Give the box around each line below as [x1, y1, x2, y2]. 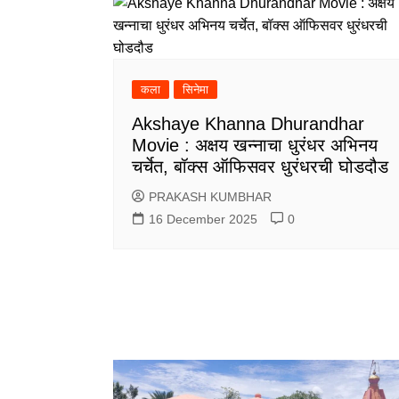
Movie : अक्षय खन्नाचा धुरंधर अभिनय [132, 134, 378, 155]
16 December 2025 [149, 211, 257, 226]
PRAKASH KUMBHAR [149, 189, 272, 204]
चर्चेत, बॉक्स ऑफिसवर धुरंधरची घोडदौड [132, 156, 388, 176]
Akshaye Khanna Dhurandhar [132, 113, 364, 134]
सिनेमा [183, 82, 208, 96]
